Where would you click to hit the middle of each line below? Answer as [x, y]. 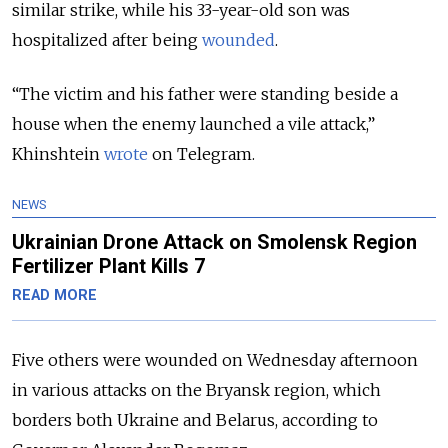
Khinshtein [56, 153]
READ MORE [54, 295]
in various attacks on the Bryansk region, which [196, 389]
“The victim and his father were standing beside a [205, 93]
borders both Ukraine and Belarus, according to [195, 419]
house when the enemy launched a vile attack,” [193, 123]
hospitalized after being [105, 39]
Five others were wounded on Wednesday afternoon [215, 359]
